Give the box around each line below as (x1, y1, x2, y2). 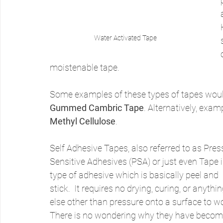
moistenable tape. (50, 62, 119, 73)
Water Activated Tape (94, 34, 157, 42)
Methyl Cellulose (50, 116, 115, 126)
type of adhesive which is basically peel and (50, 170, 221, 180)
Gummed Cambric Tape (50, 103, 144, 113)
